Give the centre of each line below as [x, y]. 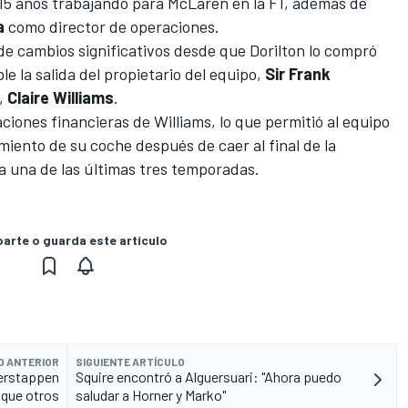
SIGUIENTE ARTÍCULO [130, 361]
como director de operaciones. [112, 26]
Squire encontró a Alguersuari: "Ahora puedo [209, 376]
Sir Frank [298, 73]
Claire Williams [61, 97]
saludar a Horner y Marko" [151, 394]
